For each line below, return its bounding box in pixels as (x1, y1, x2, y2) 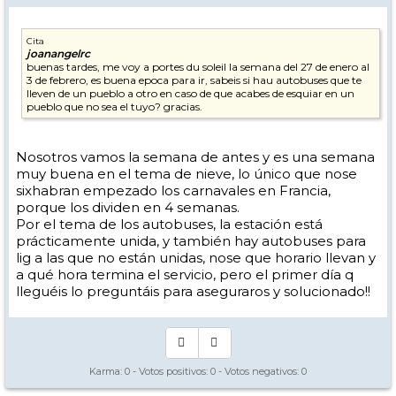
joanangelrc (27, 47, 90, 60)
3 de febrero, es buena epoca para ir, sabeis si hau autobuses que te (27, 73, 362, 87)
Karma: (89, 365, 125, 377)
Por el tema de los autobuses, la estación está (16, 216, 323, 232)
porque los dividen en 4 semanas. (16, 199, 240, 216)
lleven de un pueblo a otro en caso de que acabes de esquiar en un (27, 87, 354, 100)
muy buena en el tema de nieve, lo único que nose (16, 165, 357, 182)
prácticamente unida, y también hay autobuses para (16, 232, 366, 249)
